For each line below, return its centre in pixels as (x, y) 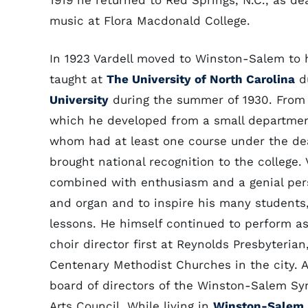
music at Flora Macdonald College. (152, 21)
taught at (78, 79)
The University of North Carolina (201, 79)
